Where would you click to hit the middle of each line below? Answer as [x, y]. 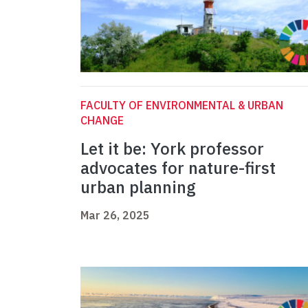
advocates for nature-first [178, 168]
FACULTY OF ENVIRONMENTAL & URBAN [182, 106]
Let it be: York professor [172, 149]
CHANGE [102, 121]
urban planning [138, 187]
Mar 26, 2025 [115, 216]
